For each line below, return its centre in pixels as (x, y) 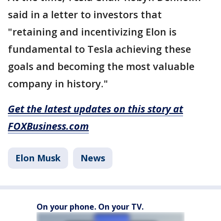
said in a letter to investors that (85, 15)
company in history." (59, 84)
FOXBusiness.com (48, 126)
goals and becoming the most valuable (101, 67)
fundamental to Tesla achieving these (99, 49)
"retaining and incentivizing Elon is (92, 32)
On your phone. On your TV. (90, 207)
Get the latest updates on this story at (95, 109)
